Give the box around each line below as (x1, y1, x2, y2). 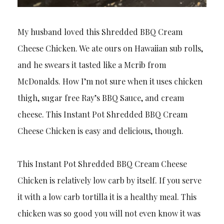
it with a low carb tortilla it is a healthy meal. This (17, 191, 196, 202)
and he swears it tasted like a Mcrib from (17, 59, 166, 70)
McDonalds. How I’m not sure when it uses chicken (17, 75, 202, 86)
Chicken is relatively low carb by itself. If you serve (17, 174, 201, 185)
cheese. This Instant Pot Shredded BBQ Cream (17, 108, 187, 119)
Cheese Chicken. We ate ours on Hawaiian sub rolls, (17, 42, 203, 53)
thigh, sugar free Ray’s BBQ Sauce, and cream (17, 92, 184, 103)
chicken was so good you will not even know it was (17, 207, 200, 218)
